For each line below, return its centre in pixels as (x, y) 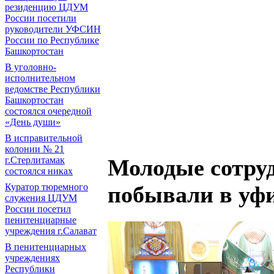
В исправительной (44, 138)
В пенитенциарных (46, 247)
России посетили (41, 18)
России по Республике (52, 40)
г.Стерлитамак (35, 160)
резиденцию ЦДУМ (46, 7)
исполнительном (40, 78)
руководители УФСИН (53, 29)
